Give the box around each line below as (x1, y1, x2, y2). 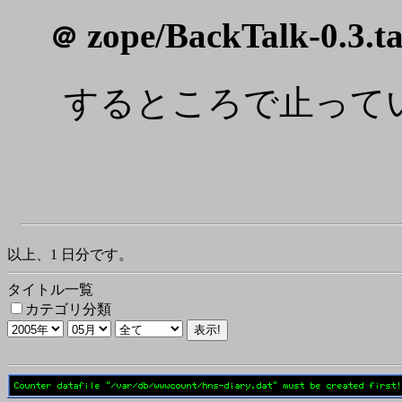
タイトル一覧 (7, 282, 93, 297)
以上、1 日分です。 (7, 247, 133, 262)
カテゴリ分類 (25, 301, 111, 317)
